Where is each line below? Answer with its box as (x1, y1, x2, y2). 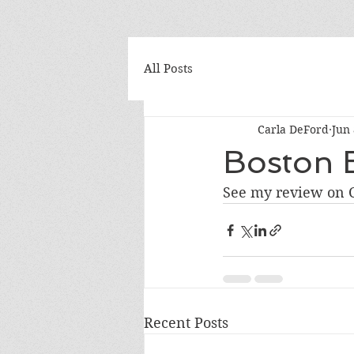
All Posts (144, 61, 193, 76)
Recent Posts (144, 314, 228, 331)
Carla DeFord (258, 122, 329, 137)
